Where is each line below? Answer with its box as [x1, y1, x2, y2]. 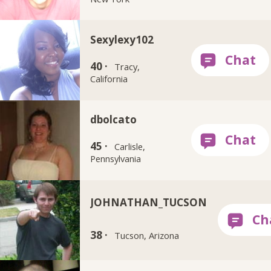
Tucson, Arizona [114, 229, 180, 242]
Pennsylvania [90, 152, 142, 165]
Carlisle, [114, 140, 146, 153]
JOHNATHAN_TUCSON [90, 195, 207, 210]
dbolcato [90, 113, 137, 127]
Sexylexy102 [90, 33, 154, 47]
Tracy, [114, 60, 140, 73]
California [90, 73, 128, 85]
